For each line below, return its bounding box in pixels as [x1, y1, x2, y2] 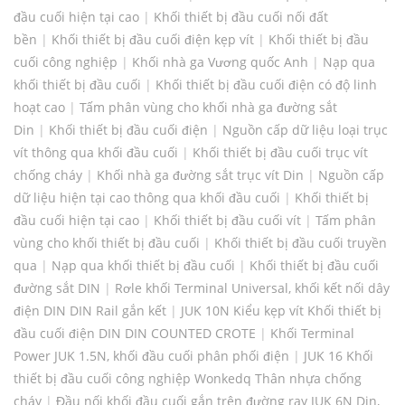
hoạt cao [14, 99, 65, 117]
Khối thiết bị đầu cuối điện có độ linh [155, 76, 377, 94]
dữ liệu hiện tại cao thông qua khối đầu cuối [14, 189, 280, 207]
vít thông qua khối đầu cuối [14, 144, 178, 162]
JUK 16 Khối [304, 347, 373, 365]
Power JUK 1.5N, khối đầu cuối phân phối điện [14, 347, 289, 365]
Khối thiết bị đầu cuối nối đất [154, 8, 328, 26]
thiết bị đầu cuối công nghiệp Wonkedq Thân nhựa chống [14, 370, 362, 388]
